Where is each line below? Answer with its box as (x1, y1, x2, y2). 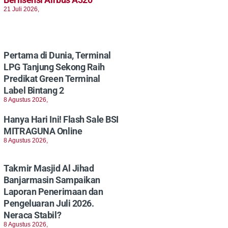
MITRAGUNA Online (4, 125, 82, 136)
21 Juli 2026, (4, 5, 40, 13)
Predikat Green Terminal (4, 73, 101, 84)
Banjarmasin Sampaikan (4, 175, 100, 186)
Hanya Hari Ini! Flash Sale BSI (4, 113, 119, 125)
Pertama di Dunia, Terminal (4, 49, 111, 61)
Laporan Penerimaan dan (4, 186, 103, 197)
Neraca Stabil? (4, 210, 62, 221)
